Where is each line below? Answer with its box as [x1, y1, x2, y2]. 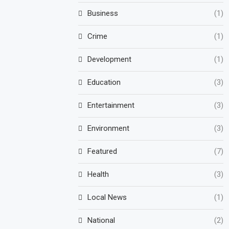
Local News [87, 192, 127, 202]
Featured [87, 146, 118, 156]
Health [87, 169, 109, 179]
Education [87, 77, 121, 87]
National [87, 215, 116, 225]
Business [87, 8, 119, 18]
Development [87, 54, 132, 64]
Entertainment [87, 100, 135, 110]
